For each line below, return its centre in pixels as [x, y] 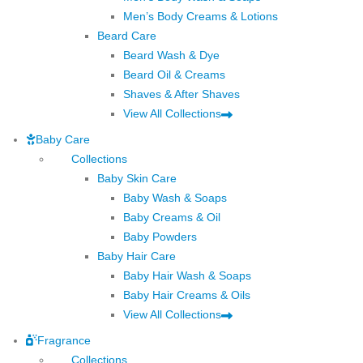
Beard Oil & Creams [174, 75]
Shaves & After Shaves [181, 94]
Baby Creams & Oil [172, 218]
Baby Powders [160, 237]
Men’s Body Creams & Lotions [201, 17]
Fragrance [64, 341]
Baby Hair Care [137, 256]
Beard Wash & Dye [171, 56]
